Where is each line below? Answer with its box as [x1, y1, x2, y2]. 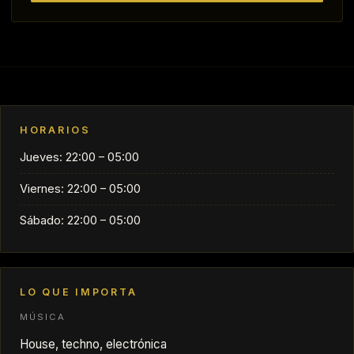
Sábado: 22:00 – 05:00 [20, 213, 141, 228]
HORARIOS [20, 123, 91, 136]
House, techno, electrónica [20, 336, 167, 352]
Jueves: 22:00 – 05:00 [20, 149, 139, 164]
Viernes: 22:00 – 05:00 [20, 181, 141, 196]
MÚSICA [20, 311, 66, 322]
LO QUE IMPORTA [20, 285, 137, 298]
